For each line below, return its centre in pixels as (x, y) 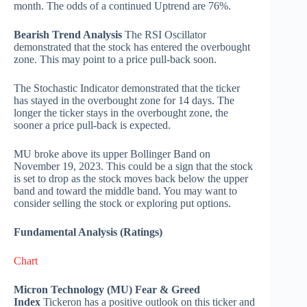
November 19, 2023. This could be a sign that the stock (133, 167)
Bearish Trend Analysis (68, 35)
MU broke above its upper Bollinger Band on (112, 154)
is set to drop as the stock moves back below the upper (131, 179)
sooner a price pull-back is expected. (92, 125)
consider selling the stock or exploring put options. (122, 204)
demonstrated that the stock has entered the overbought (132, 47)
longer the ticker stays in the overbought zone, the (121, 113)
